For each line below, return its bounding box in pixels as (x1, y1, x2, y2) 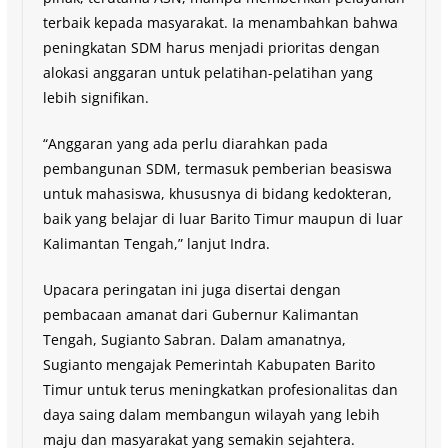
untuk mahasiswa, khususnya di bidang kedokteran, (42, 183, 392, 203)
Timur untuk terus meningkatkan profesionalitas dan (42, 379, 398, 399)
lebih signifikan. (42, 87, 149, 107)
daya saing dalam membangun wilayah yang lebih (42, 404, 380, 424)
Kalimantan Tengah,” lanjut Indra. (42, 233, 270, 253)
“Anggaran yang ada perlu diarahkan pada (42, 133, 328, 153)
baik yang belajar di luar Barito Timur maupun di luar (42, 208, 403, 228)
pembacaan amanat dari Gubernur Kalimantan (42, 304, 359, 324)
